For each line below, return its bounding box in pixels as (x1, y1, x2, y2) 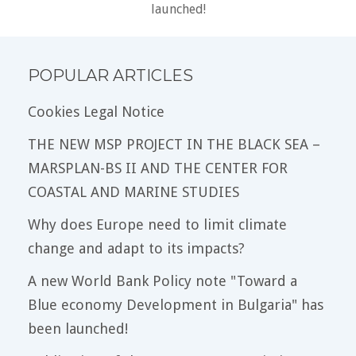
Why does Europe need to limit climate (28, 215, 287, 233)
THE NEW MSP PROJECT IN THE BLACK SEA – (28, 135, 320, 153)
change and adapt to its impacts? (28, 239, 245, 257)
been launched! (28, 319, 128, 337)
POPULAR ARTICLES (28, 65, 193, 85)
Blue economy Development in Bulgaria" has (28, 296, 323, 313)
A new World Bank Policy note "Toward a (28, 272, 297, 289)
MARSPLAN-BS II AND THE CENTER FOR (28, 159, 288, 176)
